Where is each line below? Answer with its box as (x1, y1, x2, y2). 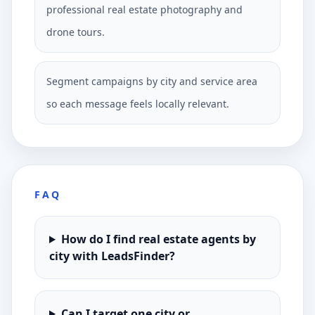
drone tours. (46, 25, 105, 39)
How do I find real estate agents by (60, 231, 256, 247)
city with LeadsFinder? (49, 248, 175, 264)
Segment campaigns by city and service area (46, 75, 257, 88)
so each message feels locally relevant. (46, 97, 229, 110)
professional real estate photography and (46, 3, 243, 16)
